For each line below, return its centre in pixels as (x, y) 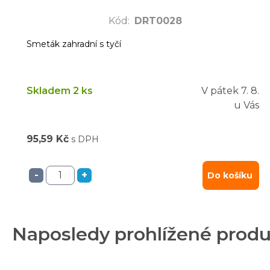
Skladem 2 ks (60, 90)
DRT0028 (158, 20)
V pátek (220, 90)
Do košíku (230, 175)
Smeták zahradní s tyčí (74, 44)
